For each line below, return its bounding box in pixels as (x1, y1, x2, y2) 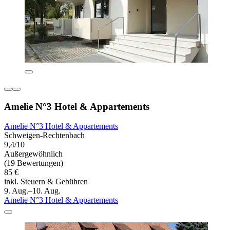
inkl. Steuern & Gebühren (4, 177, 88, 186)
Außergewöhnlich (4, 149, 63, 159)
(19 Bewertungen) (4, 159, 63, 168)
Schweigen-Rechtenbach (4, 131, 85, 140)
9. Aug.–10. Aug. (4, 186, 61, 196)
